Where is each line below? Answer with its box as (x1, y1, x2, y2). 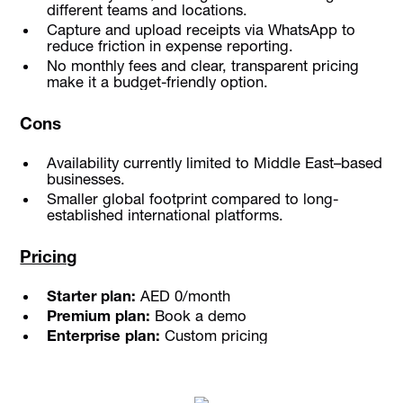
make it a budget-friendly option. (46, 72, 268, 91)
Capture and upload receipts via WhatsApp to (46, 20, 355, 39)
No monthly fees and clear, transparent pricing (46, 56, 359, 75)
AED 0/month (135, 286, 230, 305)
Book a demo (149, 307, 246, 326)
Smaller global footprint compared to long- (46, 190, 338, 209)
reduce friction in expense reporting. (46, 36, 293, 55)
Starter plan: (46, 286, 136, 305)
